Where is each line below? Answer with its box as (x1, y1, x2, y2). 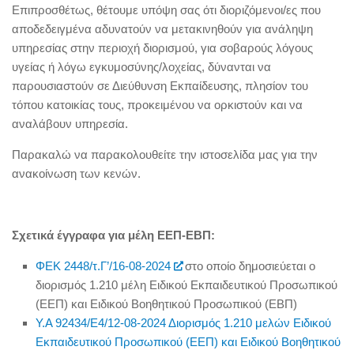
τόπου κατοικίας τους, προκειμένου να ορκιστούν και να (12, 98, 303, 111)
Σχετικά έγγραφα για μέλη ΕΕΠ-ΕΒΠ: (12, 228, 215, 242)
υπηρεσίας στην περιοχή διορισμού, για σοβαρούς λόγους (12, 41, 313, 55)
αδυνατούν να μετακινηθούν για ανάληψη (95, 22, 313, 36)
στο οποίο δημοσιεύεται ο (182, 259, 316, 273)
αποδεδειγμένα (12, 22, 95, 36)
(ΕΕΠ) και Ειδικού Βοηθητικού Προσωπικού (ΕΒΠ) (36, 297, 303, 311)
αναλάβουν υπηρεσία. (12, 117, 128, 130)
